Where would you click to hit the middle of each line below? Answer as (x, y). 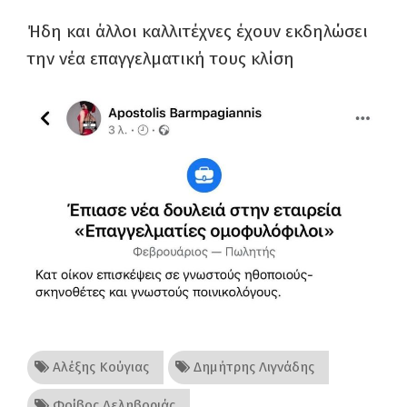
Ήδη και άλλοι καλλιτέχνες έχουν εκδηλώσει (198, 32)
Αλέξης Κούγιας (99, 367)
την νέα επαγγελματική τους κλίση (161, 59)
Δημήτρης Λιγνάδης (252, 367)
